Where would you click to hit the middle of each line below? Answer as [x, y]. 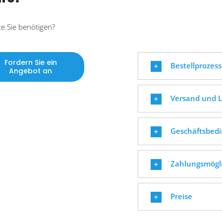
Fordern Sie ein [30, 63]
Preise [181, 196]
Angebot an [31, 71]
